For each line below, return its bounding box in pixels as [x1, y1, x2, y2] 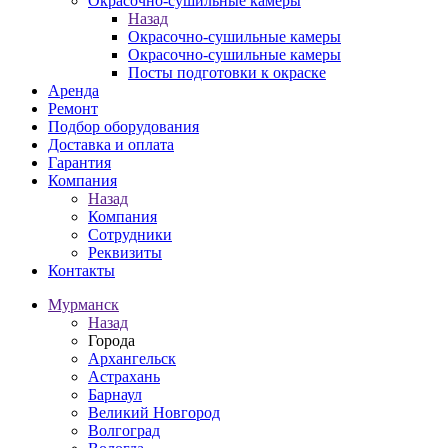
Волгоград [88, 422, 160, 439]
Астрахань [88, 368, 160, 385]
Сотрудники [88, 226, 172, 243]
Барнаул [88, 386, 142, 403]
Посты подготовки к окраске [128, 64, 326, 81]
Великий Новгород [88, 404, 220, 421]
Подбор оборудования [48, 118, 199, 135]
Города [88, 332, 135, 349]
